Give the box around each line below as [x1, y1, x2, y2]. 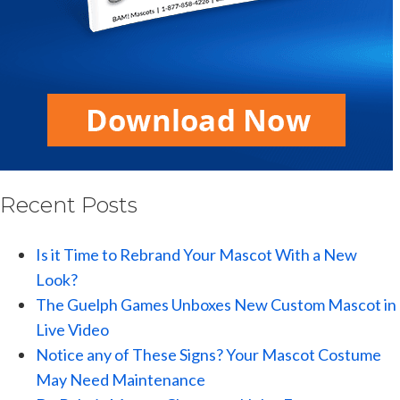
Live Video [36, 319, 109, 339]
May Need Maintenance [36, 369, 205, 389]
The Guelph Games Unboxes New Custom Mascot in [36, 294, 396, 314]
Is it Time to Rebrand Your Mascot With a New [36, 244, 357, 264]
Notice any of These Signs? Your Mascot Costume [36, 344, 381, 364]
